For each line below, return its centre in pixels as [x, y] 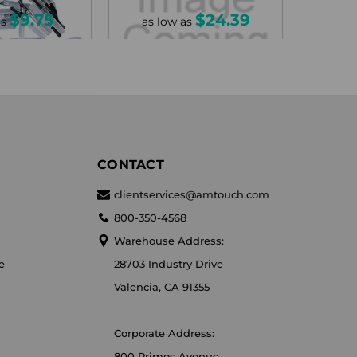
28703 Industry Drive [169, 263]
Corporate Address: [165, 333]
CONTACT [131, 164]
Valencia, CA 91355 [162, 286]
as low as [168, 21]
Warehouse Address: [169, 240]
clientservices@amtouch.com [192, 194]
